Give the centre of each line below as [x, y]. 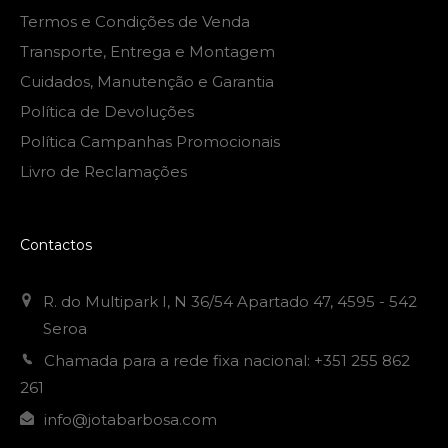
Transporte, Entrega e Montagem [147, 51]
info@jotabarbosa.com [130, 419]
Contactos [56, 244]
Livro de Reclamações [103, 171]
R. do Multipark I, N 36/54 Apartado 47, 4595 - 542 [229, 301]
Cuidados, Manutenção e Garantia [147, 81]
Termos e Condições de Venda [135, 21]
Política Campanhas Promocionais [150, 141]
